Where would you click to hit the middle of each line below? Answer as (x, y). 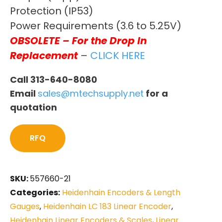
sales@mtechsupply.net (91, 93)
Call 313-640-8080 (54, 79)
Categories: (35, 192)
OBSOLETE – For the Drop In (78, 40)
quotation (33, 107)
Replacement (44, 55)
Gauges (25, 206)
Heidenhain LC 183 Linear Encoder (107, 206)
